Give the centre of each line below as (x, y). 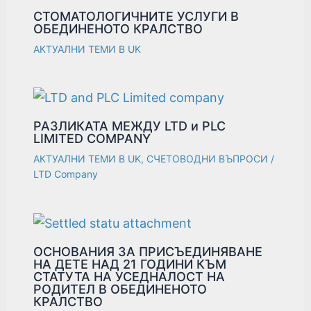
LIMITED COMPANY (92, 139)
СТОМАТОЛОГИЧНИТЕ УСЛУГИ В (136, 16)
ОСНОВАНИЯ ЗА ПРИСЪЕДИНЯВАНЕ (148, 252)
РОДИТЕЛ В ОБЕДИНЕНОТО (120, 289)
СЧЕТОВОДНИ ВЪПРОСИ (208, 159)
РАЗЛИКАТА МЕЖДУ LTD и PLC (130, 126)
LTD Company (66, 174)
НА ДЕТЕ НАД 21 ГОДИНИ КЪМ (130, 264)
